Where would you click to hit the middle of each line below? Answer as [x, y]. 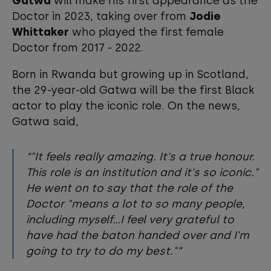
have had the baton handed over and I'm [138, 235]
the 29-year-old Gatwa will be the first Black [133, 90]
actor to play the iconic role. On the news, [126, 106]
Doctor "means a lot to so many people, [135, 204]
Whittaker [41, 32]
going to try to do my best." [102, 251]
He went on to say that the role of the [129, 188]
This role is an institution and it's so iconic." [142, 172]
